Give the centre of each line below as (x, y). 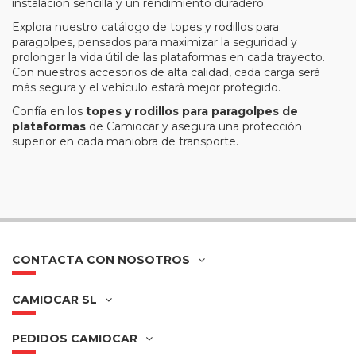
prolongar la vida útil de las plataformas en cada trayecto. (168, 57)
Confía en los (49, 112)
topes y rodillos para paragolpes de (192, 112)
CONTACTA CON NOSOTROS (101, 260)
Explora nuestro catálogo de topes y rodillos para (145, 27)
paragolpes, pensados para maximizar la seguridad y (155, 42)
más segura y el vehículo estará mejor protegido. (146, 87)
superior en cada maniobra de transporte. (125, 142)
